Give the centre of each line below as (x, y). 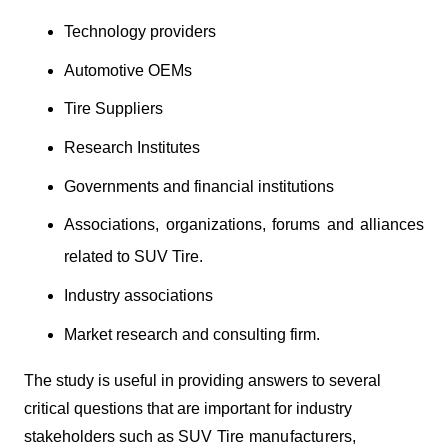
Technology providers (140, 32)
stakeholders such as (101, 436)
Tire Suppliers (113, 109)
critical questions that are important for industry (188, 408)
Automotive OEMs (128, 70)
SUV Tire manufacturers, (267, 436)
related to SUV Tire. (133, 257)
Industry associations (138, 295)
